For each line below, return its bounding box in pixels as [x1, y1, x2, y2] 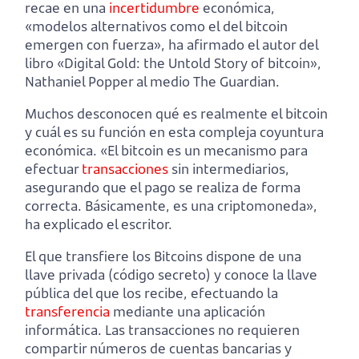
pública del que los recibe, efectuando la [25, 284, 278, 303]
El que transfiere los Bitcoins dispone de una [25, 247, 301, 266]
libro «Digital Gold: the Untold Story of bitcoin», [25, 54, 321, 73]
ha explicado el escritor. [25, 215, 172, 234]
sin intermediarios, [168, 159, 289, 179]
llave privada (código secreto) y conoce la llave [25, 265, 317, 284]
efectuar [25, 159, 82, 179]
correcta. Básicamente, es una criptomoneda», [25, 196, 317, 216]
